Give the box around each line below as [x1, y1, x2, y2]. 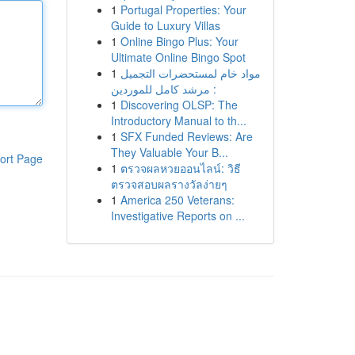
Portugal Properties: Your [120, 2, 246, 17]
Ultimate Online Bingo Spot [110, 49, 246, 65]
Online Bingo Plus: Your [120, 33, 239, 49]
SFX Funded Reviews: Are [120, 128, 253, 144]
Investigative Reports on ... [110, 208, 245, 223]
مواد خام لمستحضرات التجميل [120, 65, 261, 81]
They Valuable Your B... [110, 144, 228, 160]
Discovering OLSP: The [120, 97, 238, 113]
